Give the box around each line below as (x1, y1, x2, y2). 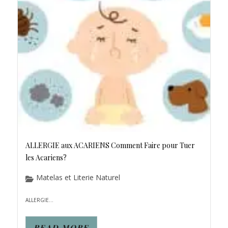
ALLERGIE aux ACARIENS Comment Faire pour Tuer (25, 140, 195, 150)
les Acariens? (25, 153, 67, 162)
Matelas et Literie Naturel (36, 173, 120, 182)
